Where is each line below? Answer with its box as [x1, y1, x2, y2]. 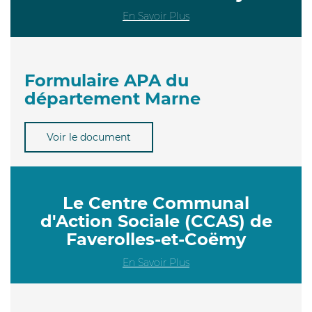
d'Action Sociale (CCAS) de [40, 210, 272, 231]
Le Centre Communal [63, 192, 249, 213]
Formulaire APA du [24, 70, 189, 91]
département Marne [24, 88, 201, 109]
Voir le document [47, 130, 131, 143]
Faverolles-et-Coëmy [66, 228, 246, 249]
